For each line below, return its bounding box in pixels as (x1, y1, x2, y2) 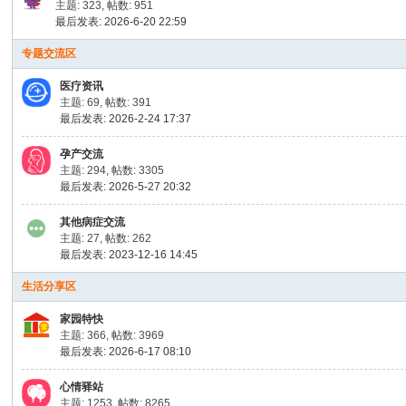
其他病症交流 (60, 216, 126, 228)
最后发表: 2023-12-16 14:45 (60, 248, 198, 261)
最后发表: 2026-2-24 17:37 (60, 112, 192, 125)
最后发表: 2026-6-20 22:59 (55, 15, 188, 28)
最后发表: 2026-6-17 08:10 (60, 345, 192, 358)
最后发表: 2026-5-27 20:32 (60, 180, 192, 193)
